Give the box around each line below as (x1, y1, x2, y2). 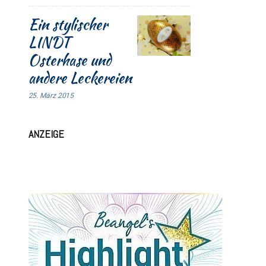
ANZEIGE (28, 127, 64, 141)
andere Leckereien (28, 67, 132, 89)
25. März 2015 (28, 91, 74, 100)
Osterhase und (28, 49, 111, 71)
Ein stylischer (28, 14, 107, 36)
